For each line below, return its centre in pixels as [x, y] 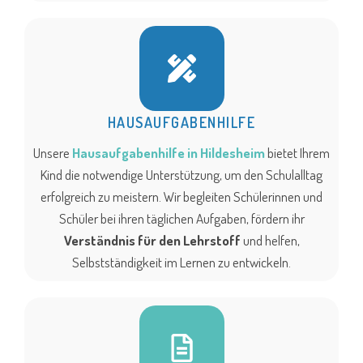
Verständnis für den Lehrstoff [153, 241]
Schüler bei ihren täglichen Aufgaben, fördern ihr [181, 219]
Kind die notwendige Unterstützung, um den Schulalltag [181, 175]
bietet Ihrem [299, 153]
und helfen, [271, 241]
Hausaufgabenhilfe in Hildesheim [169, 153]
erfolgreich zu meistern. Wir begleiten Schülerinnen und [181, 197]
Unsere [53, 153]
